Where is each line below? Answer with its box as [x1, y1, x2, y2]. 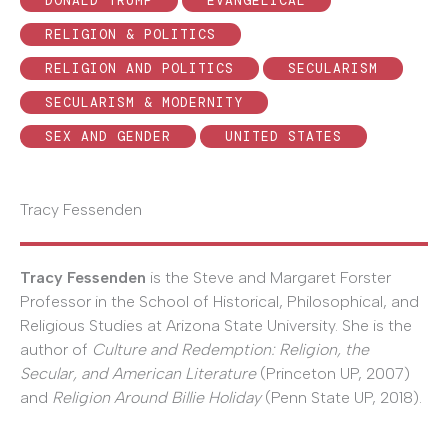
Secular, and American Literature [20, 363, 256, 383]
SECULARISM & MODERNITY [45, 93, 243, 111]
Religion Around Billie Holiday [52, 387, 261, 407]
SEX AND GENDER [45, 127, 171, 145]
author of [20, 339, 92, 359]
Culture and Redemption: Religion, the [92, 339, 369, 359]
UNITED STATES [225, 127, 342, 145]
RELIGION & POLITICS [45, 25, 216, 43]
